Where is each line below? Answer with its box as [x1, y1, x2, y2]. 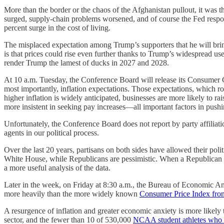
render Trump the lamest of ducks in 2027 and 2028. [4, 58, 169, 67]
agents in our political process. [4, 128, 99, 137]
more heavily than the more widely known [4, 189, 139, 198]
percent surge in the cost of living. [4, 23, 110, 32]
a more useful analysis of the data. [4, 163, 110, 172]
